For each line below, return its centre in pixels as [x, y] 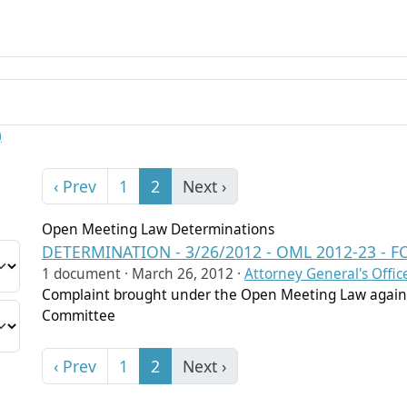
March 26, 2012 [183, 273]
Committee [79, 315]
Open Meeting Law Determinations [158, 229]
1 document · [85, 273]
